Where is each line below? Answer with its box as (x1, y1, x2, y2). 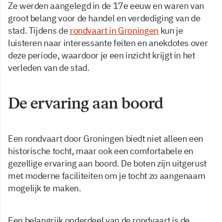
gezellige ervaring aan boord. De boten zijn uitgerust (8, 158, 207, 169)
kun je (158, 25, 183, 37)
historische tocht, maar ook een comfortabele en (8, 145, 194, 157)
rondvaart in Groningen (69, 25, 159, 37)
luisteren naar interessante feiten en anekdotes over (8, 37, 208, 49)
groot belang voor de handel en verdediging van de (8, 12, 201, 24)
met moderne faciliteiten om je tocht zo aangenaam (8, 170, 206, 182)
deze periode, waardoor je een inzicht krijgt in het (8, 50, 195, 61)
